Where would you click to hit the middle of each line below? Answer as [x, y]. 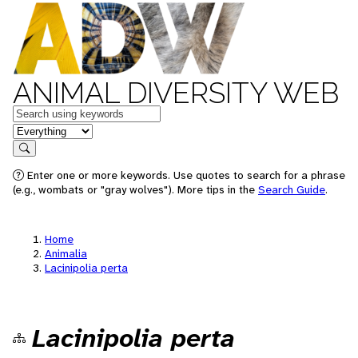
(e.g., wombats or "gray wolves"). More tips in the [135, 189]
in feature [38, 130]
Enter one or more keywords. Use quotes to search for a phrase [185, 175]
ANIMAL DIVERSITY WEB [176, 93]
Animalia [66, 253]
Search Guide [292, 189]
